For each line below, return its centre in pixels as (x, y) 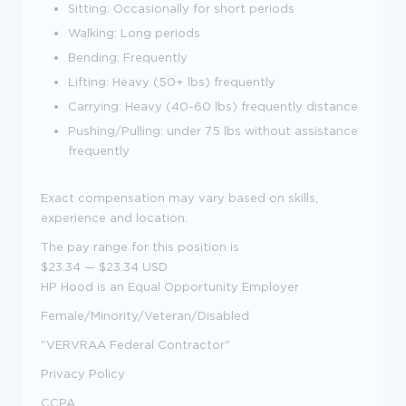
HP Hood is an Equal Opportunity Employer (170, 286)
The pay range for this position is (140, 246)
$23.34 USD (133, 266)
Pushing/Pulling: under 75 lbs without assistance (213, 130)
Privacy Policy (83, 373)
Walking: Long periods (134, 32)
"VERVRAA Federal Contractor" (135, 344)
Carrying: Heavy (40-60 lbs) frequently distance (213, 106)
